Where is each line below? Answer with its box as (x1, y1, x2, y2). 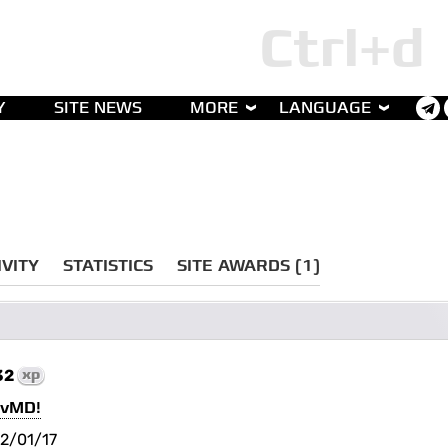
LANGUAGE (279, 98, 371, 118)
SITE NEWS (54, 98, 142, 118)
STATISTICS (63, 256, 154, 276)
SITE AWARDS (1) (177, 256, 321, 276)
